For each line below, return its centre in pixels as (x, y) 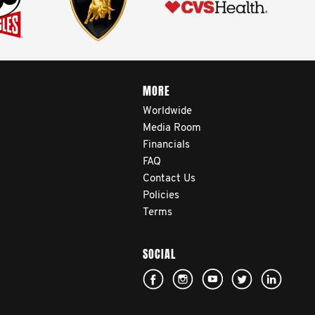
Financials (166, 145)
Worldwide (167, 111)
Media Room (172, 128)
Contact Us (169, 179)
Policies (161, 196)
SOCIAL (159, 254)
